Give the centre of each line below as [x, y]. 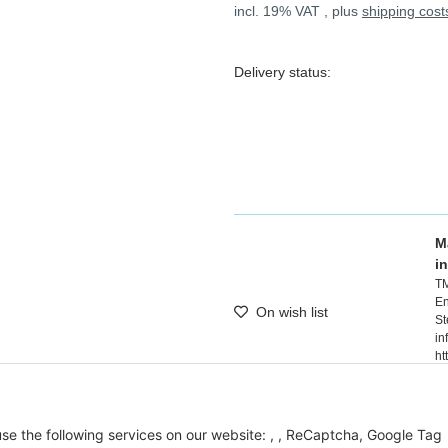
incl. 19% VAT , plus [298, 11]
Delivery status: [282, 72]
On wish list [292, 312]
